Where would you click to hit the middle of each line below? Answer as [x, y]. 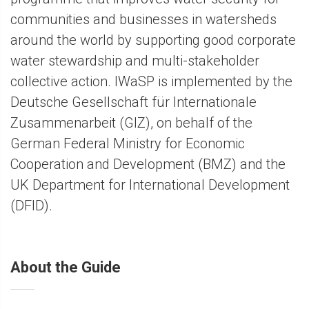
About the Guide [66, 268]
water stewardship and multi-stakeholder [135, 61]
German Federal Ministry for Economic [128, 144]
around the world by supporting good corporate [153, 40]
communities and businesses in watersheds [143, 20]
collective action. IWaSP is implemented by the [151, 82]
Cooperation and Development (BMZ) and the [148, 165]
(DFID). [31, 206]
